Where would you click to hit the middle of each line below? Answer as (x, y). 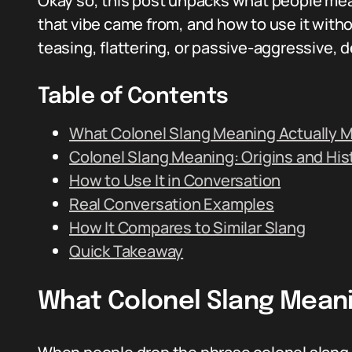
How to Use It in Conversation (175, 180)
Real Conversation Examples (172, 204)
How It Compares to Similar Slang (187, 227)
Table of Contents (133, 97)
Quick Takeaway (126, 251)
